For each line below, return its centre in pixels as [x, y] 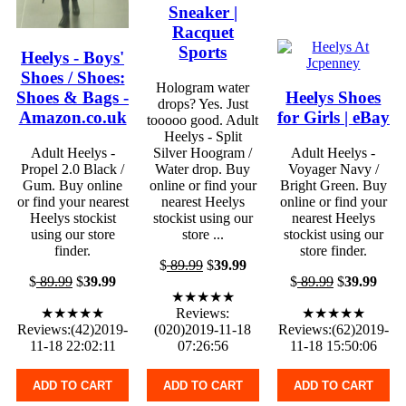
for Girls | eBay [333, 118]
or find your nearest [72, 202]
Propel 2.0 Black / [72, 169]
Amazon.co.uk [72, 118]
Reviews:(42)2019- [72, 330]
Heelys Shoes [333, 98]
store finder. [333, 251]
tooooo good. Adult [203, 121]
